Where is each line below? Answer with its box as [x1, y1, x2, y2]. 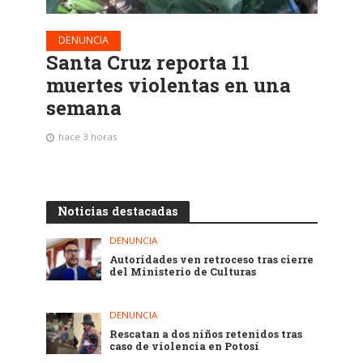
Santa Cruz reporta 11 [45, 49, 250, 76]
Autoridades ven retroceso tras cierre [109, 253, 314, 267]
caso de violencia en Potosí [109, 339, 260, 352]
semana [45, 95, 122, 122]
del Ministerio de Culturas [109, 265, 257, 279]
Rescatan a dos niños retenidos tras [109, 327, 303, 340]
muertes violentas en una [45, 72, 291, 99]
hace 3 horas [58, 130, 117, 143]
